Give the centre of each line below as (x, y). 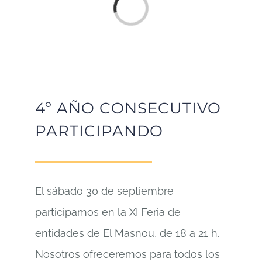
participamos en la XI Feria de (108, 212)
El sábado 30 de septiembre (104, 191)
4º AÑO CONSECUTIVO (128, 108)
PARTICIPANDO (99, 131)
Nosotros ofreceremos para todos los (127, 254)
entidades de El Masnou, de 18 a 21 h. (127, 233)
